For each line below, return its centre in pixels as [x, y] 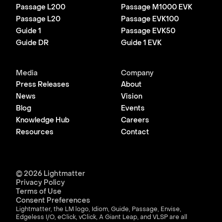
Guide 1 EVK [141, 43]
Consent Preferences [53, 201]
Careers [135, 121]
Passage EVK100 [150, 20]
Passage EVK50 [148, 31]
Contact [135, 133]
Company [137, 74]
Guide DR [32, 43]
